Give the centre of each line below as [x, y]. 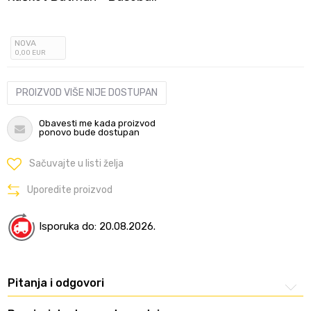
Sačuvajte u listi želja [76, 163]
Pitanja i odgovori [56, 283]
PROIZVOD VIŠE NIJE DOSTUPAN [87, 93]
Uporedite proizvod [70, 190]
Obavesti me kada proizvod [97, 123]
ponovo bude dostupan [89, 132]
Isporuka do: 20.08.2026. [97, 226]
